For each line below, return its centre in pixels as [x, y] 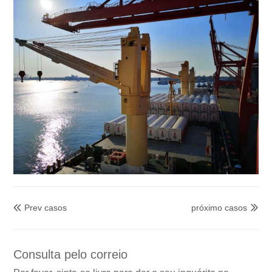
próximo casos [219, 207]
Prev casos [46, 207]
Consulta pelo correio [71, 255]
